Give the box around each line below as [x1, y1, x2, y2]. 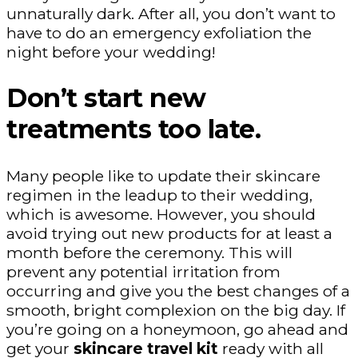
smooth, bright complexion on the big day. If [6, 300, 345, 320]
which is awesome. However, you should [6, 204, 316, 224]
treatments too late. [6, 113, 261, 145]
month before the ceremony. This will [6, 242, 292, 262]
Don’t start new [6, 82, 206, 114]
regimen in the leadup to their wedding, [6, 185, 312, 205]
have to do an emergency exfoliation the [6, 22, 312, 42]
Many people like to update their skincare [6, 165, 320, 185]
